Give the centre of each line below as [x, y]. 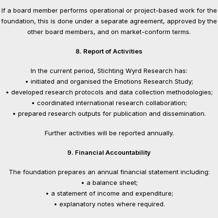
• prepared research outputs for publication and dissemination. [109, 113]
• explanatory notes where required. [109, 204]
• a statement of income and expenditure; [109, 193]
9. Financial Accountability [109, 152]
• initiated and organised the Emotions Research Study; [109, 81]
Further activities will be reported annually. [109, 133]
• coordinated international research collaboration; [109, 103]
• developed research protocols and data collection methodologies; [109, 92]
